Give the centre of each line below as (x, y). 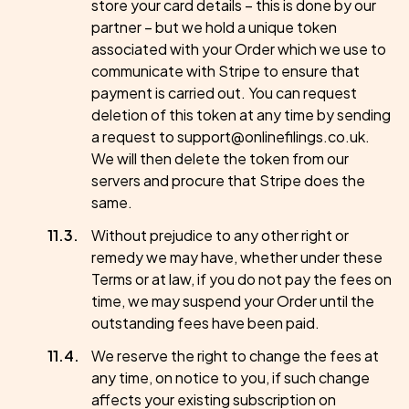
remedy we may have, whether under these (237, 257)
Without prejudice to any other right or (220, 235)
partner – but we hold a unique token (214, 27)
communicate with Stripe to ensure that (225, 71)
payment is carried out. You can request (224, 93)
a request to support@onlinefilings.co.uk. (231, 136)
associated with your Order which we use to (239, 49)
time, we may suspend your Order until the (233, 301)
